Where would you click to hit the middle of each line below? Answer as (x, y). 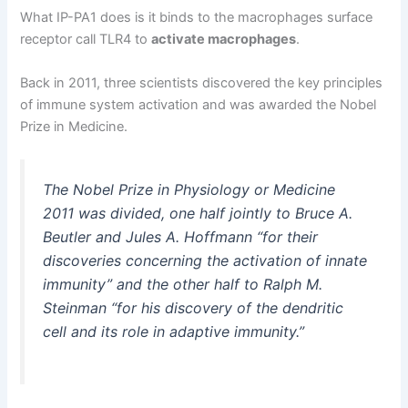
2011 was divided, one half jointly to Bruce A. (198, 213)
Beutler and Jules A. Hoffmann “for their (181, 236)
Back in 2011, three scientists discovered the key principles (202, 82)
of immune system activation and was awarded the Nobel (199, 104)
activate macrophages (224, 40)
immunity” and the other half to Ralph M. (183, 284)
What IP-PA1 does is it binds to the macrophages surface (197, 18)
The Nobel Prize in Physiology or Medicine (189, 189)
